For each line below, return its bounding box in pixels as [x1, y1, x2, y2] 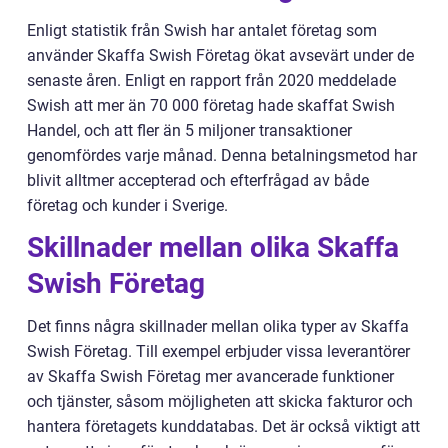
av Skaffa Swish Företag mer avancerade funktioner [27, 367, 394, 386]
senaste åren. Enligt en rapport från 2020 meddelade [27, 71, 396, 90]
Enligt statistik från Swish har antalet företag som [27, 21, 377, 40]
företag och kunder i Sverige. [27, 196, 228, 215]
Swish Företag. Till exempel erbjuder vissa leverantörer [27, 342, 410, 361]
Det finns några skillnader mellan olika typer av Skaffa [27, 317, 409, 336]
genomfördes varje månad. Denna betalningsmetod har [27, 146, 417, 165]
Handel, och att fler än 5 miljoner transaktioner [27, 121, 352, 140]
